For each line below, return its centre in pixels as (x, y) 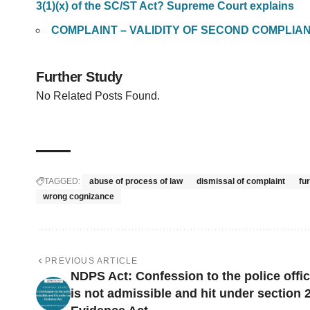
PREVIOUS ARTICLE (92, 261)
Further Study (79, 77)
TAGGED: (62, 182)
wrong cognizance (79, 197)
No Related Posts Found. (98, 96)
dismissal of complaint (241, 182)
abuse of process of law (136, 182)
